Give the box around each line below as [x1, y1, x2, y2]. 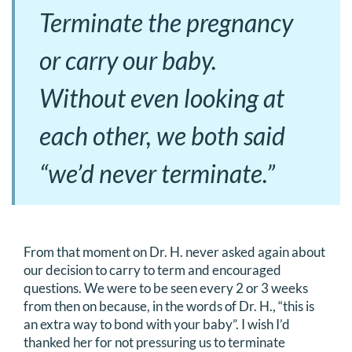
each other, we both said [39, 120, 285, 151]
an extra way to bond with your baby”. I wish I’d [24, 316, 290, 332]
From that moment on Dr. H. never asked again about [24, 244, 325, 260]
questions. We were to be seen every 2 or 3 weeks [24, 280, 308, 296]
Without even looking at [39, 82, 284, 113]
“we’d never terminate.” [39, 158, 275, 189]
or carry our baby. [39, 45, 217, 75]
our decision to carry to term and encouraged [24, 262, 281, 278]
